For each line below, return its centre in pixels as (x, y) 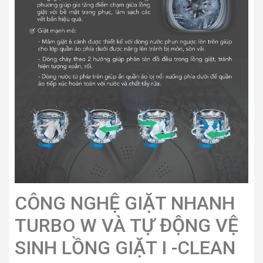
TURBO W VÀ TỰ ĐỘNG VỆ (127, 225)
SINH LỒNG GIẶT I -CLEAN (125, 247)
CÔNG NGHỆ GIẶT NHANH (125, 203)
